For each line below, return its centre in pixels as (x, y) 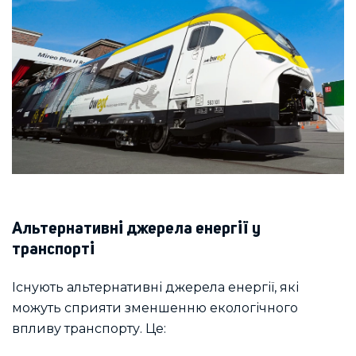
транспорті (53, 250)
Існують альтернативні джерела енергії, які (155, 287)
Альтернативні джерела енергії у (136, 230)
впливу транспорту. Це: (89, 328)
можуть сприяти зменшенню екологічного (155, 308)
